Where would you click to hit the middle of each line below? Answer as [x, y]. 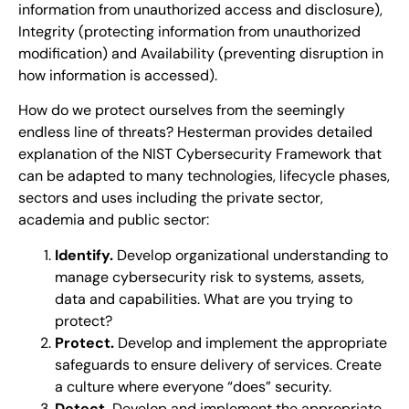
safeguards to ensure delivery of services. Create [218, 364]
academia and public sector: [114, 220]
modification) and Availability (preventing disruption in [201, 53]
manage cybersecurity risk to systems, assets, [210, 277]
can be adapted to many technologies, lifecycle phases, [204, 176]
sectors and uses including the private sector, [171, 198]
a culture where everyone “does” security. [193, 386]
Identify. [84, 255]
